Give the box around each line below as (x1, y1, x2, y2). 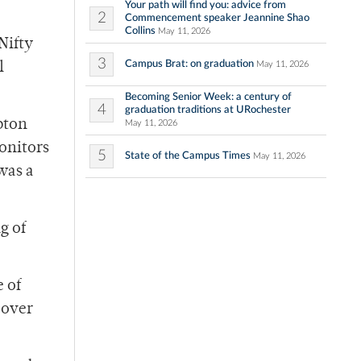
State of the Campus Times (125, 150, 251, 162)
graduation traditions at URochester (125, 104, 291, 116)
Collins (125, 25, 156, 37)
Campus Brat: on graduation (125, 58, 254, 70)
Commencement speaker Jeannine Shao (125, 12, 309, 24)
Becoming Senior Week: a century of (125, 91, 292, 103)
